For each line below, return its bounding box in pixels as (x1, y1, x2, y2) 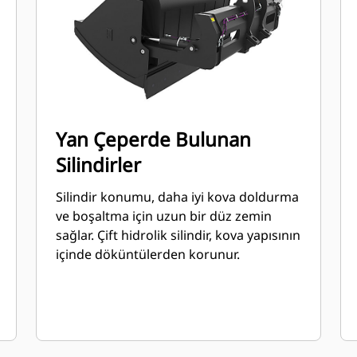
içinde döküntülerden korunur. (56, 245, 241, 263)
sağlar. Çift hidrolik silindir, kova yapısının (56, 226, 301, 244)
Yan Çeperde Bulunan (56, 126, 252, 152)
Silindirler (56, 151, 142, 178)
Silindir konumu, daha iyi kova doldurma (56, 188, 300, 206)
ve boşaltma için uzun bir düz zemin (56, 207, 273, 225)
